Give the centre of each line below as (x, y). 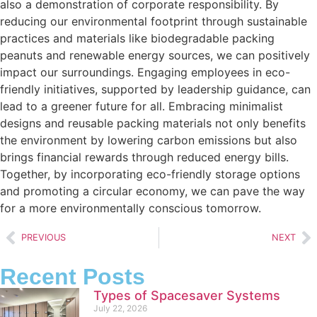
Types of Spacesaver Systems (187, 295)
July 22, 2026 (120, 308)
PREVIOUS (44, 238)
